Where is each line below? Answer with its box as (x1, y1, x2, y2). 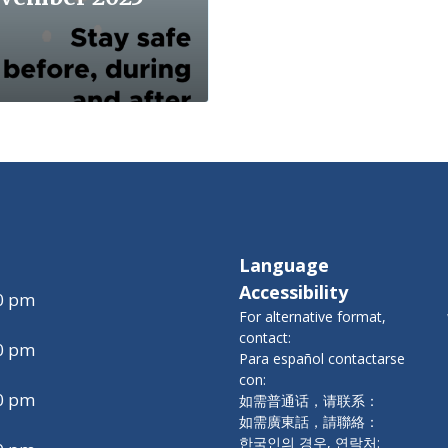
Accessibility (239, 279, 348, 304)
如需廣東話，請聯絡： (239, 411, 379, 431)
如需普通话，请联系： (239, 390, 379, 410)
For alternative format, (239, 306, 386, 326)
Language (239, 252, 329, 277)
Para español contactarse (239, 348, 405, 368)
